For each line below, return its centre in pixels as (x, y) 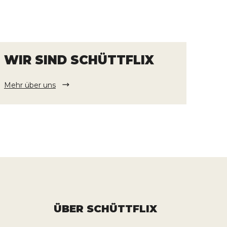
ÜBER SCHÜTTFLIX (105, 209)
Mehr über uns (30, 85)
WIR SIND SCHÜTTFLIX (79, 60)
